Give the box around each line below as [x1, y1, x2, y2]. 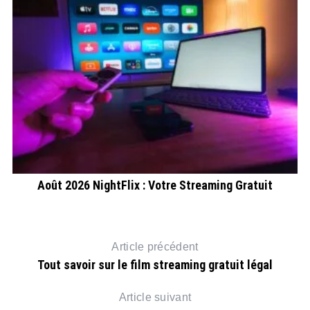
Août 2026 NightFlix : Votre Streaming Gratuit [37, 177, 273, 192]
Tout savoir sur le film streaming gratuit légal [37, 257, 273, 272]
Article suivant [118, 291, 192, 303]
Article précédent [111, 240, 199, 253]
